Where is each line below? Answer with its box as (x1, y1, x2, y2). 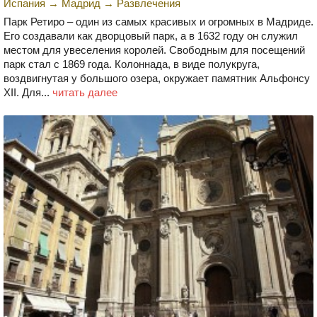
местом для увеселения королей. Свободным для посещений (4, 44, 305, 57)
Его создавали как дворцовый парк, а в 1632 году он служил (4, 30, 298, 42)
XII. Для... (4, 86, 52, 99)
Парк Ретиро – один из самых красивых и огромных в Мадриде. (4, 16, 313, 28)
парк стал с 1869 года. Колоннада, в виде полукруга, (4, 58, 260, 71)
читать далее (52, 86, 117, 99)
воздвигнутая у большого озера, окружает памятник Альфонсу (4, 72, 310, 85)
